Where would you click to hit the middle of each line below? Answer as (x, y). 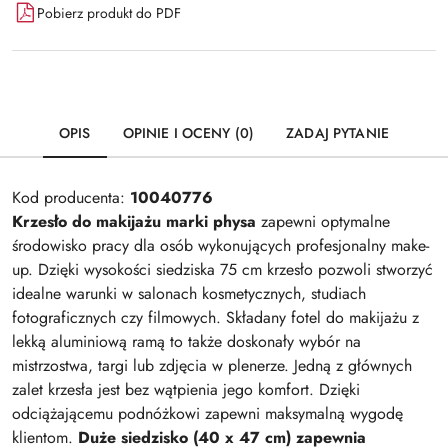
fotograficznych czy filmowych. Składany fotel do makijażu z (215, 317)
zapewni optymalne (323, 221)
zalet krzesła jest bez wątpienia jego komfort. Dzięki (186, 389)
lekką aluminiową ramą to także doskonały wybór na (186, 341)
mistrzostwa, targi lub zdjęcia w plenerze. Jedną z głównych (212, 365)
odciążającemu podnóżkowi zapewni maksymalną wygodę (207, 413)
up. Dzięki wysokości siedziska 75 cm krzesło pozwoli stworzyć (222, 269)
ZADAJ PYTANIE (337, 133)
